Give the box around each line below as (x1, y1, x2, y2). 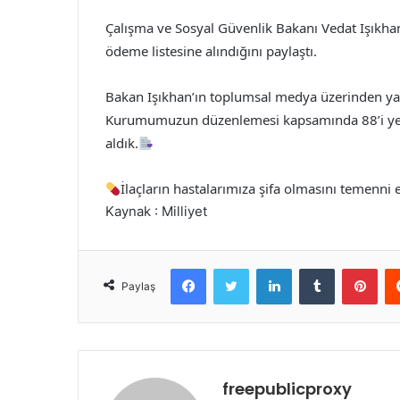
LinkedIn (291, 261, 337, 276)
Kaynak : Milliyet (105, 203, 207, 221)
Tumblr (334, 261, 371, 276)
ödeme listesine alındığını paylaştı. (105, 42, 317, 61)
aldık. (105, 134, 138, 153)
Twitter (248, 261, 287, 276)
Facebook (205, 261, 260, 276)
